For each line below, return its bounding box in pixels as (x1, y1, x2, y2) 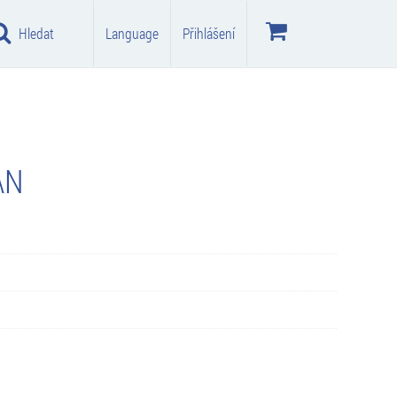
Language (105, 24, 159, 43)
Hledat (19, 24, 54, 43)
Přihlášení (183, 24, 235, 43)
